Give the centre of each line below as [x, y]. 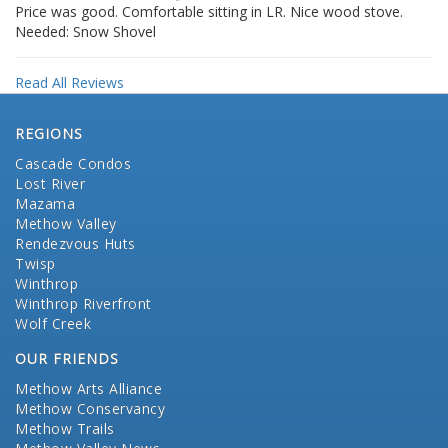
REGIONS [49, 134]
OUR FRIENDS [67, 359]
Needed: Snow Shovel [85, 32]
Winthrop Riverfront [83, 304]
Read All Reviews [69, 83]
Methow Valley [66, 224]
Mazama [45, 204]
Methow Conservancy [90, 409]
